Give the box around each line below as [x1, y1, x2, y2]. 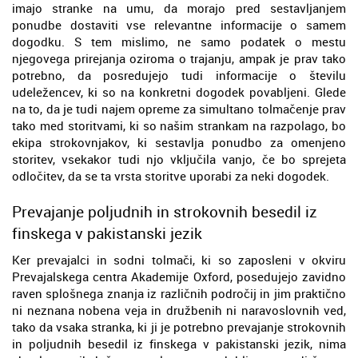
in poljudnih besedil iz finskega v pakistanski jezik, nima [12, 335, 346, 352]
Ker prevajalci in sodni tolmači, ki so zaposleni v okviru [12, 251, 346, 268]
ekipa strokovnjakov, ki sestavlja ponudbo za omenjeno [12, 133, 346, 150]
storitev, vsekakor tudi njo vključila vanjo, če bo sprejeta [12, 150, 346, 167]
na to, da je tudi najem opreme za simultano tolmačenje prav [12, 100, 346, 117]
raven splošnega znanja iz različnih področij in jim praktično [12, 284, 346, 301]
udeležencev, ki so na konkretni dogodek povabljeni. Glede [12, 83, 346, 100]
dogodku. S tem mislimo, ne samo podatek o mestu [12, 33, 346, 50]
